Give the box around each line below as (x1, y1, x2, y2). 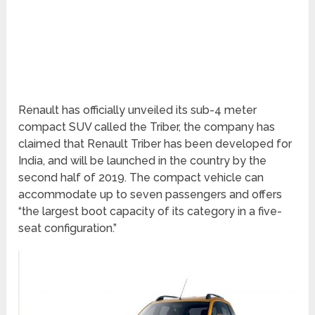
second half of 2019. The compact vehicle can (18, 171, 264, 185)
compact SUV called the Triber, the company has (18, 120, 276, 134)
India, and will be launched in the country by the (18, 154, 267, 168)
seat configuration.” (18, 221, 117, 236)
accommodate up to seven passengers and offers (18, 188, 283, 202)
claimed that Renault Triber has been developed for (18, 137, 292, 151)
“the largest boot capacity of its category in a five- (18, 205, 283, 219)
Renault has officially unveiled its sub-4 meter (18, 103, 257, 117)
